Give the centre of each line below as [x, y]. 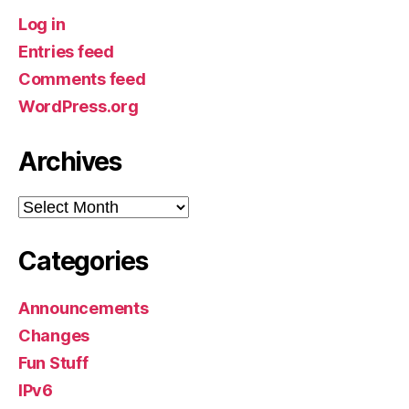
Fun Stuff [53, 363]
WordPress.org [79, 106]
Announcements [84, 308]
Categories [83, 261]
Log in [42, 24]
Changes [54, 336]
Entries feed [66, 52]
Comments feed [82, 79]
